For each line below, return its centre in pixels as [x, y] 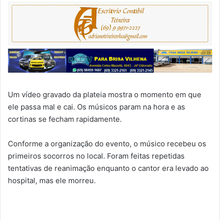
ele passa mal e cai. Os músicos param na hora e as [96, 107]
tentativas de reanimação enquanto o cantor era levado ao [108, 168]
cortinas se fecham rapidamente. [65, 119]
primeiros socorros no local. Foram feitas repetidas [96, 156]
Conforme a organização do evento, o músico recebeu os [107, 144]
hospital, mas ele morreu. [52, 181]
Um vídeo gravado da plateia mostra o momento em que [105, 95]
